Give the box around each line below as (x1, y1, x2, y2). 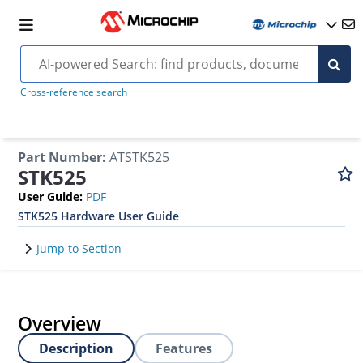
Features (156, 340, 213, 357)
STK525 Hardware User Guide (18, 208, 180, 224)
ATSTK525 (109, 148, 170, 166)
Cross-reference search (19, 85, 127, 99)
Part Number (18, 148, 103, 166)
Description (39, 340, 114, 357)
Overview (18, 310, 102, 336)
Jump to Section (36, 241, 122, 256)
